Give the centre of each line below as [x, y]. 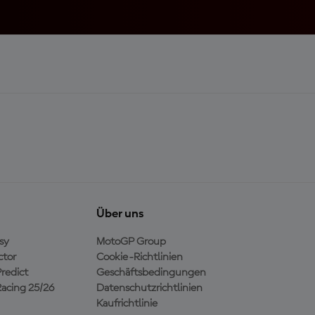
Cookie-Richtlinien [140, 257]
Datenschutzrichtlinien [149, 288]
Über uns [120, 213]
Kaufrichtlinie [127, 303]
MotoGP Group [131, 242]
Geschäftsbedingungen [151, 272]
